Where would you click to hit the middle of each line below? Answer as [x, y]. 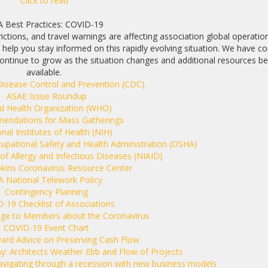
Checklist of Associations [67, 204]
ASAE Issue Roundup [46, 96]
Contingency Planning [46, 192]
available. [46, 72]
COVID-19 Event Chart [46, 228]
